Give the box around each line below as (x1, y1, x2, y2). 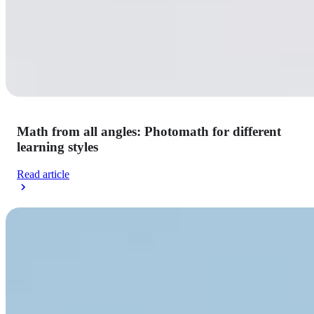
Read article (17, 168, 69, 180)
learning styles (17, 139, 98, 155)
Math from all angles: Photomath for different (17, 124, 281, 139)
